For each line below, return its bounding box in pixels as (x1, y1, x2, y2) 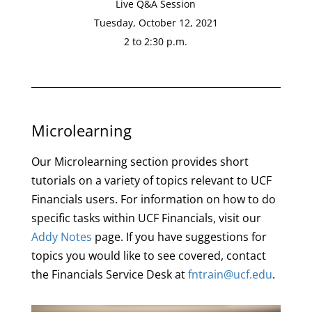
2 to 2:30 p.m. (124, 35, 188, 49)
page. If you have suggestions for (91, 229, 267, 245)
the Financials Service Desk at (31, 267, 188, 283)
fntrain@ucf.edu (187, 267, 272, 283)
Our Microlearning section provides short (31, 154, 249, 170)
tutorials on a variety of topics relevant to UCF (31, 173, 272, 189)
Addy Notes (31, 229, 92, 245)
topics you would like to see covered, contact (31, 248, 266, 264)
